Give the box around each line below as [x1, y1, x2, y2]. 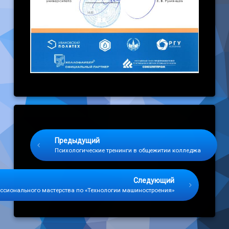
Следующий [133, 176, 174, 185]
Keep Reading [30, 122, 81, 131]
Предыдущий [55, 136, 100, 145]
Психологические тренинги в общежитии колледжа [55, 147, 201, 154]
